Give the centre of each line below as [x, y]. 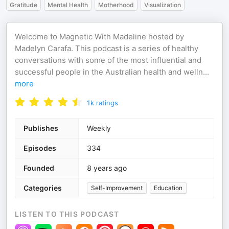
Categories [43, 188]
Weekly [99, 128]
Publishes [41, 128]
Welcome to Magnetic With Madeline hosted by [99, 37]
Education [168, 188]
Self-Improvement [117, 188]
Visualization [163, 5]
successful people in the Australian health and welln [109, 72]
